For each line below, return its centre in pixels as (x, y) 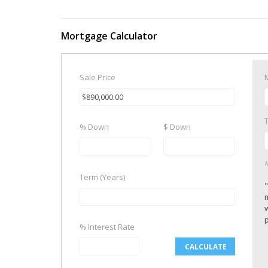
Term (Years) (102, 177)
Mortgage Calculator (109, 36)
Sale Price (98, 77)
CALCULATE (206, 246)
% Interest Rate (107, 226)
